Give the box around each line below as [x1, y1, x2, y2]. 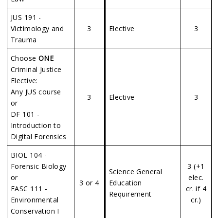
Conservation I [11, 206, 59, 216]
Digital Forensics [11, 132, 67, 141]
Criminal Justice [11, 65, 62, 74]
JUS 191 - [11, 13, 41, 22]
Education [109, 178, 142, 187]
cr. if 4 [185, 184, 207, 193]
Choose [11, 54, 38, 63]
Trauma [11, 35, 37, 44]
